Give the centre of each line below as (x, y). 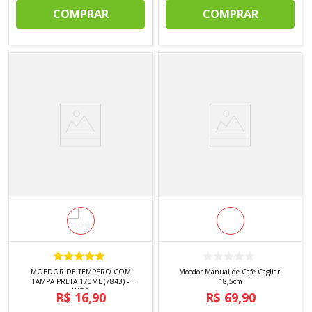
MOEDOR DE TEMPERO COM (80, 271)
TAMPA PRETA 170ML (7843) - (44, 281)
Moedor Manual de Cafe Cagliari (230, 271)
